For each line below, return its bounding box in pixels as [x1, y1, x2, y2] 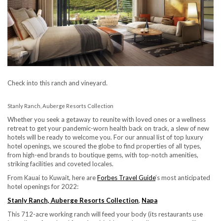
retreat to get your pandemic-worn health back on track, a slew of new [7, 124, 209, 132]
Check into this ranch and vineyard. [7, 78, 108, 87]
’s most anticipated [155, 173, 210, 182]
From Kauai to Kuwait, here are [7, 173, 97, 182]
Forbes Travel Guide [97, 173, 155, 182]
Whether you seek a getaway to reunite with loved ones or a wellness [7, 115, 206, 123]
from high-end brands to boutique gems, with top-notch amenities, [7, 150, 198, 159]
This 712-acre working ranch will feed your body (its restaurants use [7, 210, 203, 218]
